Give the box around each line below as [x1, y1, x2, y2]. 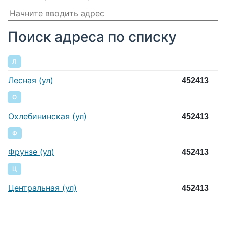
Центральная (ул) [8, 182, 77, 193]
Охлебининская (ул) [8, 110, 87, 121]
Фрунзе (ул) [8, 146, 54, 157]
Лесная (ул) [8, 75, 53, 85]
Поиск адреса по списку [8, 28, 177, 45]
